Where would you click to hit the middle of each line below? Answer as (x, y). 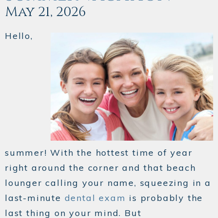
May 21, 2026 (45, 12)
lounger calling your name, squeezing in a (108, 183)
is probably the (164, 198)
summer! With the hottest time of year (99, 153)
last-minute (35, 198)
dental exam (95, 198)
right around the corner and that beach (100, 168)
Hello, (19, 36)
